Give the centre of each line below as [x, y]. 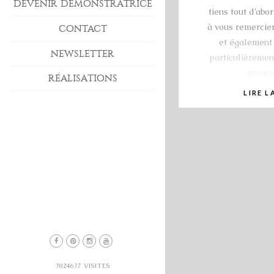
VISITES [95, 266]
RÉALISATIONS [83, 78]
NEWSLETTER [83, 53]
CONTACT [83, 28]
